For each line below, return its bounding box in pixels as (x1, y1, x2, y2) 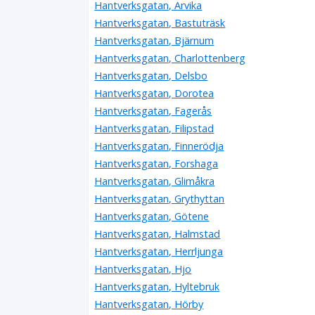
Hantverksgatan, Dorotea (94, 86, 214, 100)
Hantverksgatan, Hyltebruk (94, 279, 220, 293)
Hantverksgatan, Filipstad (94, 121, 214, 135)
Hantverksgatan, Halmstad (94, 226, 221, 240)
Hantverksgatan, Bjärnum (94, 33, 214, 47)
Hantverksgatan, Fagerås (94, 103, 212, 117)
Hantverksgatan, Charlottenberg (94, 51, 246, 65)
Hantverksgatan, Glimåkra (94, 174, 215, 188)
